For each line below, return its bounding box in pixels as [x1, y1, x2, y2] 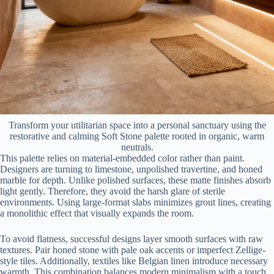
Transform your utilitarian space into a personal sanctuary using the [8, 119, 266, 130]
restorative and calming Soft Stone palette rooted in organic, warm [10, 130, 264, 141]
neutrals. [120, 141, 154, 152]
